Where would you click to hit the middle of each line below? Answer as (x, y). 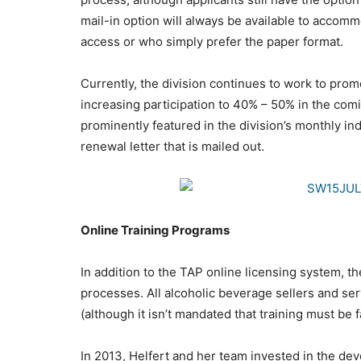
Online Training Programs (155, 230)
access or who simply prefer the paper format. (212, 41)
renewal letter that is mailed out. (172, 146)
